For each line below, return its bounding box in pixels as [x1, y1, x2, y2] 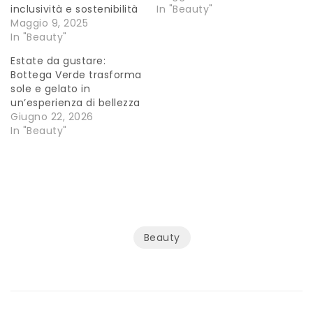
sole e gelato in [10, 81, 90, 96]
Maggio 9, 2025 [10, 15, 88, 30]
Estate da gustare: [10, 53, 105, 68]
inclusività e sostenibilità [10, 1, 138, 16]
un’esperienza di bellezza [10, 95, 140, 110]
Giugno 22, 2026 [10, 109, 94, 124]
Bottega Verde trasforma [10, 67, 142, 82]
